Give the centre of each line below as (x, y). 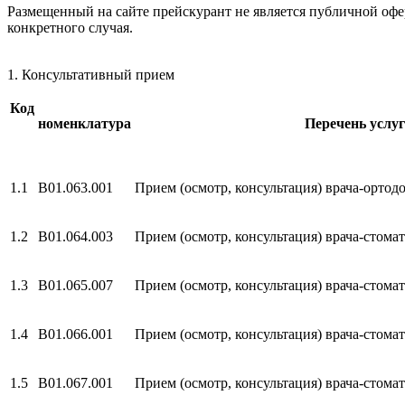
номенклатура (85, 123)
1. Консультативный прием (91, 74)
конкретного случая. (70, 27)
